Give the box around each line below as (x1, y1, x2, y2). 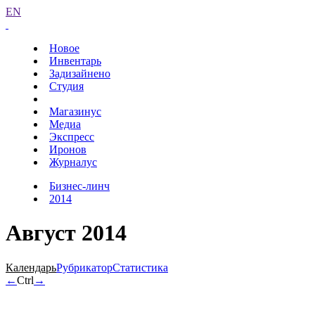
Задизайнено (49, 67, 110, 79)
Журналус (49, 156, 97, 168)
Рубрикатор (56, 261, 112, 274)
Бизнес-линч (49, 180, 110, 192)
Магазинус (49, 105, 101, 117)
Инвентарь (49, 55, 101, 67)
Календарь (6, 261, 56, 274)
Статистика (112, 261, 168, 274)
